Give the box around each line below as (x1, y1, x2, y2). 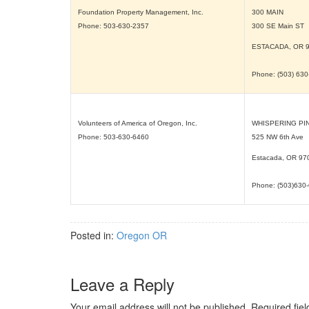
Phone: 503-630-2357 (78, 22, 149, 30)
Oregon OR (117, 228, 167, 242)
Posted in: (70, 228, 117, 242)
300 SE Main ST (252, 22, 304, 30)
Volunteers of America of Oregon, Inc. (78, 119, 197, 127)
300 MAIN (252, 8, 283, 16)
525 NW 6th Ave (252, 133, 303, 141)
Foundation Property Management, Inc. (78, 8, 203, 16)
